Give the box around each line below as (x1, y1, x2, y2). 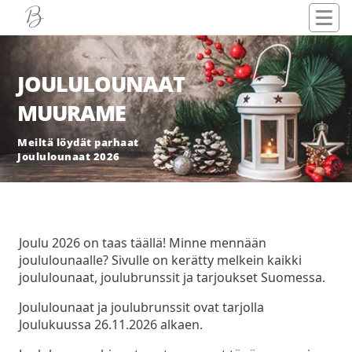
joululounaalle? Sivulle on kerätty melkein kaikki (19, 251, 302, 269)
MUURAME (17, 98, 126, 128)
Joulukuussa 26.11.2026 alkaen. (19, 316, 203, 334)
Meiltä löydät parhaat (17, 134, 139, 149)
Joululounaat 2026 (17, 148, 120, 163)
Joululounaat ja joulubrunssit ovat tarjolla (19, 299, 264, 317)
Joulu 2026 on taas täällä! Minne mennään (19, 234, 266, 252)
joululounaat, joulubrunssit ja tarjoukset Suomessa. (19, 269, 325, 287)
